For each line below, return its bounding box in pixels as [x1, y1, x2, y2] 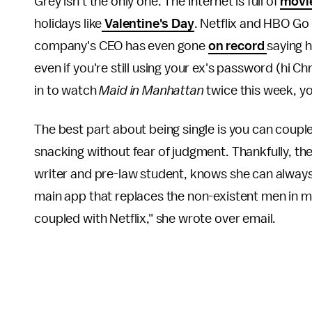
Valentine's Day [102, 17, 194, 31]
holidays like [34, 17, 102, 31]
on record [208, 39, 267, 53]
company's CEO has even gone [34, 39, 208, 53]
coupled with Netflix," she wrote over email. [34, 212, 276, 226]
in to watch [34, 84, 100, 97]
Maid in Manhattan [99, 84, 204, 97]
